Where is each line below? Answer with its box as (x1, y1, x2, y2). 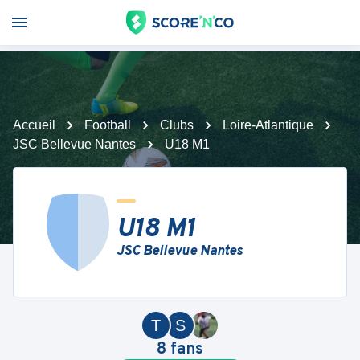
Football (84, 118, 131, 132)
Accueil (13, 118, 55, 132)
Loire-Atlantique (223, 118, 313, 132)
